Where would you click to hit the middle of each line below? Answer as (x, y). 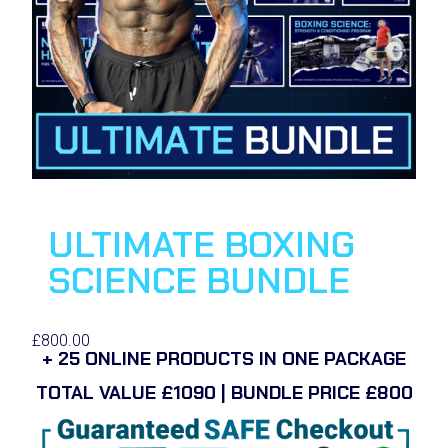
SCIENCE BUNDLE (199, 281)
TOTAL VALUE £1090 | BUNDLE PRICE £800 (224, 393)
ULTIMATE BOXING (201, 245)
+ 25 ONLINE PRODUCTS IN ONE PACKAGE (224, 359)
